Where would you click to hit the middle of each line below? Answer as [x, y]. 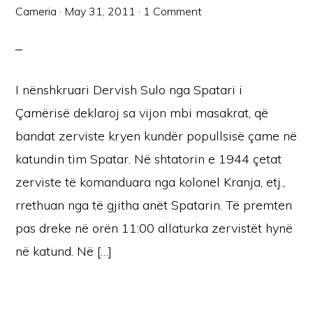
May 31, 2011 [100, 11]
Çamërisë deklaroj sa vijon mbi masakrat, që [142, 113]
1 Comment [173, 11]
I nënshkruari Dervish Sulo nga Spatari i [129, 90]
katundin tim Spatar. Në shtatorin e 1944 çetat [149, 159]
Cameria [36, 11]
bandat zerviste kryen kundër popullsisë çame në [156, 136]
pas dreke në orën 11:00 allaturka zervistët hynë [154, 228]
